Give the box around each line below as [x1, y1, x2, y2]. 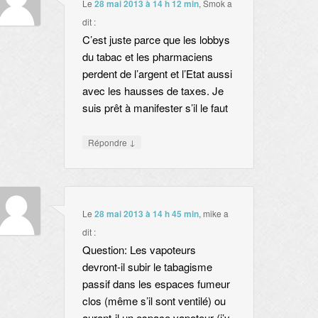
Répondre [87, 136, 129, 149]
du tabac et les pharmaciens [82, 49, 213, 65]
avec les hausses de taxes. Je [82, 83, 224, 99]
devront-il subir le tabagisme [82, 258, 212, 274]
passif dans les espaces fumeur [82, 275, 230, 291]
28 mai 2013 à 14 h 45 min [94, 207, 199, 220]
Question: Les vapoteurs [82, 241, 196, 257]
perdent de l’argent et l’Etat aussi [82, 66, 232, 82]
